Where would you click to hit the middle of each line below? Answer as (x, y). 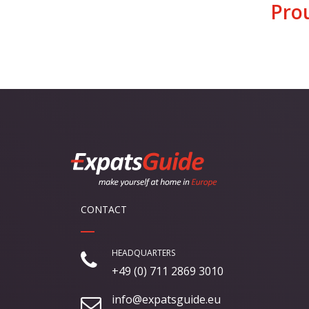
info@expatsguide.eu (166, 300)
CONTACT (104, 210)
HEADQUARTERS (143, 253)
